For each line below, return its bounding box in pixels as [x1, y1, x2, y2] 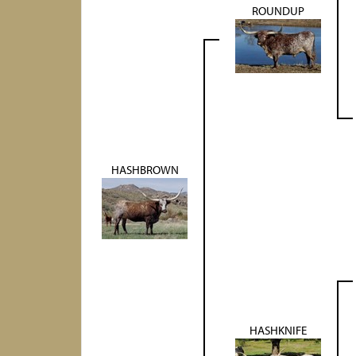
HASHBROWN [110, 162, 179, 178]
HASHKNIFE [250, 323, 307, 339]
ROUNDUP [252, 3, 304, 19]
